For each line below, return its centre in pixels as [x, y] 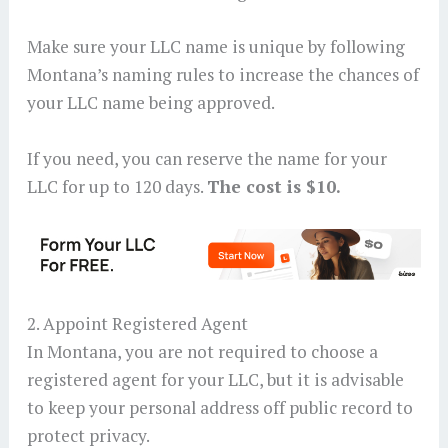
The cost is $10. [273, 187]
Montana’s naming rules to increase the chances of [222, 75]
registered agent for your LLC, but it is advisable [215, 379]
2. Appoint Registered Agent [139, 323]
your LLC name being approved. [150, 103]
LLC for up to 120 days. [116, 187]
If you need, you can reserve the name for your [206, 159]
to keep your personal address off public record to [219, 407]
